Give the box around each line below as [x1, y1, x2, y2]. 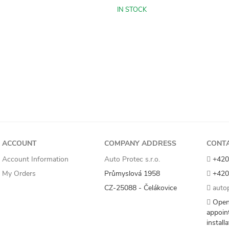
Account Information [2, 154, 68, 164]
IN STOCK [117, 5, 147, 14]
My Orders [2, 169, 36, 178]
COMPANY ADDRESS [104, 139, 176, 148]
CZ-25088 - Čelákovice [104, 183, 177, 193]
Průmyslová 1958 [104, 169, 160, 178]
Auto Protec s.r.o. [104, 154, 160, 164]
